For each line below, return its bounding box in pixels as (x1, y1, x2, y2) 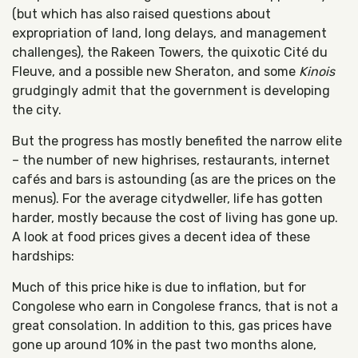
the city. (12, 102, 62, 117)
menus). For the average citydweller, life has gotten (12, 191, 323, 206)
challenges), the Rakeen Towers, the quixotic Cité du (12, 45, 328, 60)
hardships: (12, 249, 74, 264)
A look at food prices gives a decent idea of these (12, 229, 310, 245)
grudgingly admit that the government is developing (12, 83, 330, 98)
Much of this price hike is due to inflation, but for (12, 280, 306, 295)
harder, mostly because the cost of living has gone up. (12, 210, 338, 225)
